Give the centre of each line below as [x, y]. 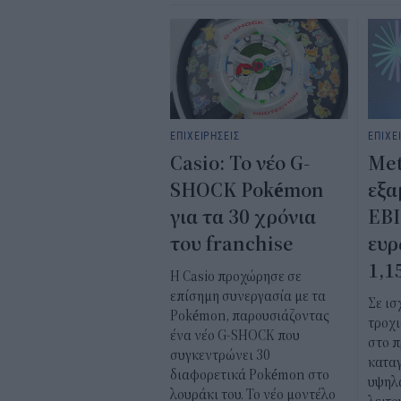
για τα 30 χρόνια [243, 218]
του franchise [232, 245]
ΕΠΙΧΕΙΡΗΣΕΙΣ [205, 136]
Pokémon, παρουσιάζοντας [250, 316]
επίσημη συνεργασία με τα [248, 297]
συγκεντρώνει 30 [220, 356]
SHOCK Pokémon [247, 191]
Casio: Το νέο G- [240, 164]
